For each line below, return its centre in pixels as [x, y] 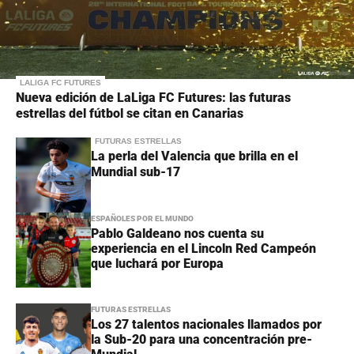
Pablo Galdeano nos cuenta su [177, 234]
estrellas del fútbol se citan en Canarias [130, 114]
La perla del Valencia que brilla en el [194, 156]
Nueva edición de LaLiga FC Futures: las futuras [153, 98]
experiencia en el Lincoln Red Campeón [203, 249]
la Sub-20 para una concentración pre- [201, 340]
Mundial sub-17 [136, 172]
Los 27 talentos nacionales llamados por [206, 325]
